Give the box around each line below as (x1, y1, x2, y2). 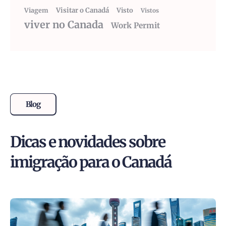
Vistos (141, 7, 159, 15)
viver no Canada (24, 19, 103, 31)
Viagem (24, 7, 48, 15)
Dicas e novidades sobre (10, 132, 165, 152)
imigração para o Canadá (10, 152, 172, 172)
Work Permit (111, 21, 160, 31)
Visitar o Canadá (56, 6, 109, 15)
